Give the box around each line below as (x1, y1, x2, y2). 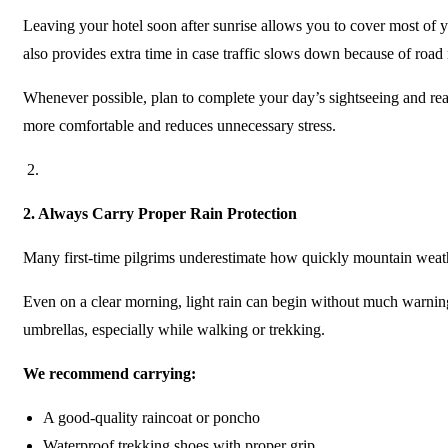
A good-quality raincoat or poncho (43, 409, 260, 426)
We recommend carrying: (23, 365, 196, 382)
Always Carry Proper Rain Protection (38, 205, 297, 222)
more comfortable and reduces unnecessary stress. (23, 117, 336, 134)
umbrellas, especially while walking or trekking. (23, 321, 325, 338)
